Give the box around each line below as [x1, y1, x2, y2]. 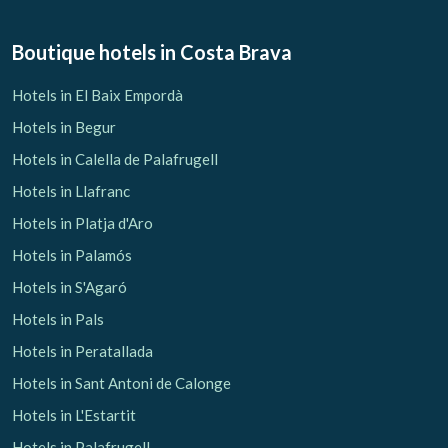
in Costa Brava [160, 39, 292, 64]
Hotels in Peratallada [12, 341, 153, 360]
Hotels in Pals [12, 309, 104, 328]
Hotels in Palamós [12, 245, 132, 264]
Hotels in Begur [12, 117, 116, 136]
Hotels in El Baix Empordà [12, 85, 183, 104]
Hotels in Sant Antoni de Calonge [12, 373, 231, 392]
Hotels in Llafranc [12, 181, 130, 200]
